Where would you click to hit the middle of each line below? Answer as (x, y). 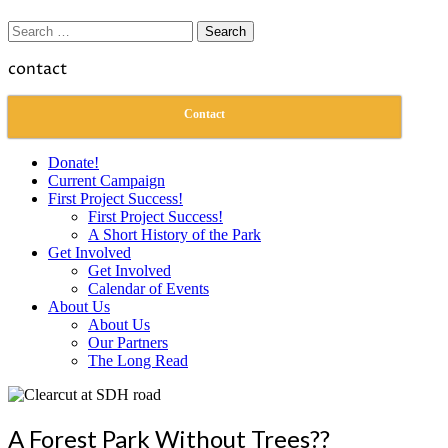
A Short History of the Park (174, 234)
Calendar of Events (148, 288)
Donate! (73, 162)
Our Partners (128, 342)
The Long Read (138, 360)
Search (28, 28)
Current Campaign (106, 180)
